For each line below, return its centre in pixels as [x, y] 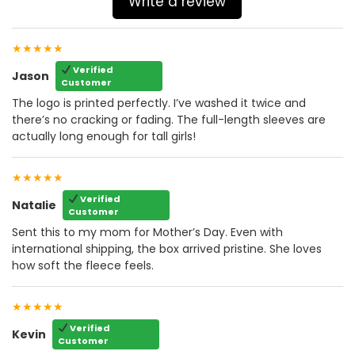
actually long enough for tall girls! [104, 137]
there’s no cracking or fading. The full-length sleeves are [169, 120]
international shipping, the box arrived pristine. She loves [167, 249]
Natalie [34, 205]
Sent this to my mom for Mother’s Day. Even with [147, 233]
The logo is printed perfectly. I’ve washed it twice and [159, 103]
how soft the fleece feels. [83, 266]
